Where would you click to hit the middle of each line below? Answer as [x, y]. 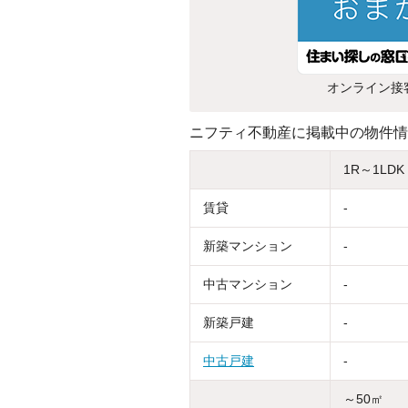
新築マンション [248, 245]
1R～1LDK [374, 169]
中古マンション [248, 284]
